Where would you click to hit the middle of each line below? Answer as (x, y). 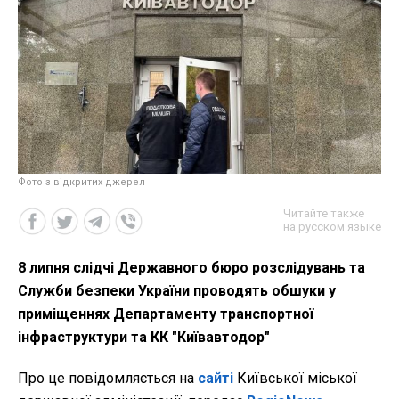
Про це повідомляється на (108, 378)
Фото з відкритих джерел (81, 182)
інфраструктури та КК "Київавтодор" (144, 337)
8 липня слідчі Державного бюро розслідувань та (191, 267)
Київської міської (295, 378)
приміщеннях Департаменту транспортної (166, 313)
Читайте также (324, 213)
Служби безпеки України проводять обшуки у (177, 290)
